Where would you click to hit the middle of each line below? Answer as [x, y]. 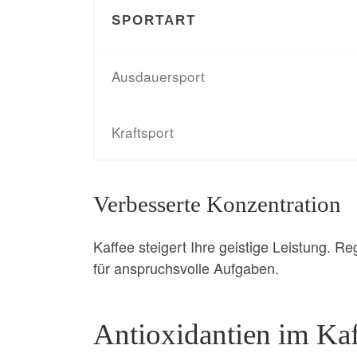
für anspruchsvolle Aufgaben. [186, 268]
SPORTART [154, 20]
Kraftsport [143, 131]
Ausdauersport [159, 76]
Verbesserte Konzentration [217, 204]
